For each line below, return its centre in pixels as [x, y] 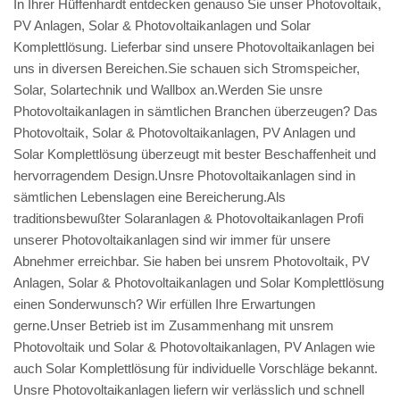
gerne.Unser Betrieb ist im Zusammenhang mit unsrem [174, 325]
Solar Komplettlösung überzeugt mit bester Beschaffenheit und [195, 154]
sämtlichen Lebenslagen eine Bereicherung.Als [150, 196]
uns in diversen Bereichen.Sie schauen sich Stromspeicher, [187, 68]
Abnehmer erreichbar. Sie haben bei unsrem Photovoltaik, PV [192, 261]
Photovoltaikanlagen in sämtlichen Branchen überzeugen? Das [196, 111]
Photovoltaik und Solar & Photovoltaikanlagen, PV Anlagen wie [194, 346]
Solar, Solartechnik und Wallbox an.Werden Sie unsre [168, 89]
